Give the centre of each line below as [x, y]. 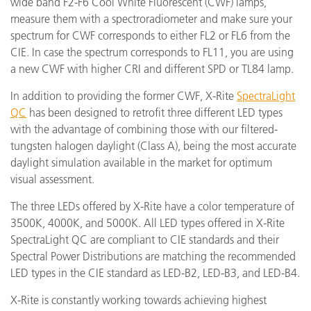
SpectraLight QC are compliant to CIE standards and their [145, 239]
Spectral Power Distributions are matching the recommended [153, 256]
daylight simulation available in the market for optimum [141, 162]
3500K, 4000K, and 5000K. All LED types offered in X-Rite [148, 223]
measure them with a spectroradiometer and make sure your [151, 19]
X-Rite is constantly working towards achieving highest [138, 300]
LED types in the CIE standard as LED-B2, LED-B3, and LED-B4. [155, 273]
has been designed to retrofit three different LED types [154, 112]
